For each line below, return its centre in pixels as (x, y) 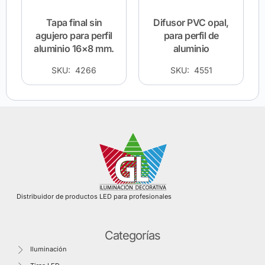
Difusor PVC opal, (191, 22)
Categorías (132, 236)
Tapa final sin (74, 22)
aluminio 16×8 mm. (74, 48)
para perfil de (191, 35)
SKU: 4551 (191, 70)
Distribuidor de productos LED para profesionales (94, 196)
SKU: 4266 (74, 70)
